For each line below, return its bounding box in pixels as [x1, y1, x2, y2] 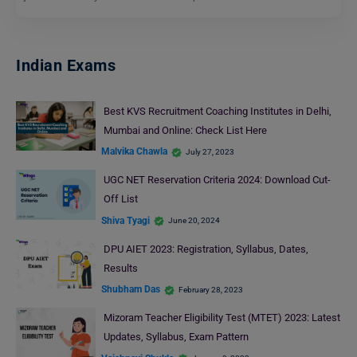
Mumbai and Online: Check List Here [103, 124, 269, 136]
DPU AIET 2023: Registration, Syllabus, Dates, [103, 242, 308, 255]
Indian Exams [16, 55, 116, 75]
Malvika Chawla [101, 146, 167, 158]
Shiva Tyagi [101, 214, 150, 226]
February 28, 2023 [178, 284, 243, 294]
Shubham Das [101, 284, 160, 296]
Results [103, 261, 138, 274]
